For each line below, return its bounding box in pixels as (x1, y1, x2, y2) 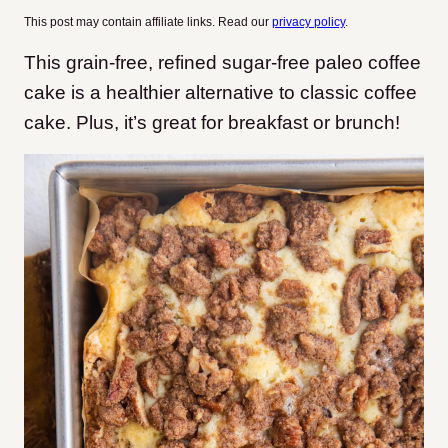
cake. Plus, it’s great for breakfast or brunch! (24, 112, 400, 133)
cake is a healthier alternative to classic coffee (24, 82, 417, 103)
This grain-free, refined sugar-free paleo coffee (24, 52, 421, 73)
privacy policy (272, 15, 345, 29)
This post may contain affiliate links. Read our (24, 15, 272, 29)
